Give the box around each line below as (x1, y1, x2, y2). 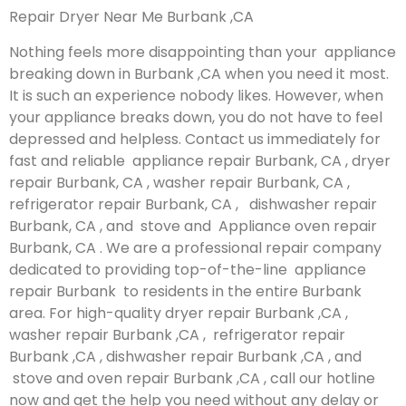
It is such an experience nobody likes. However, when (9, 84, 383, 106)
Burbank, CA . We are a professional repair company (9, 237, 382, 258)
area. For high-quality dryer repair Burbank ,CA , (9, 302, 348, 324)
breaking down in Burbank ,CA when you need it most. (9, 63, 389, 84)
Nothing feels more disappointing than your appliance (9, 41, 396, 63)
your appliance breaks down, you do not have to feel (9, 106, 382, 128)
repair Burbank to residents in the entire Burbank (9, 280, 362, 302)
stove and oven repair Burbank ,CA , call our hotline (9, 367, 375, 389)
